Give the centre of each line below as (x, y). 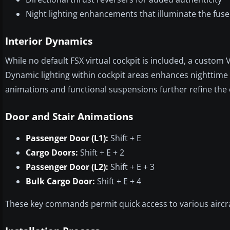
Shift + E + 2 (101, 152)
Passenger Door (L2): (67, 167)
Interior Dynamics (49, 41)
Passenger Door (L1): (67, 138)
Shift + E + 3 (131, 167)
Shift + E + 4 (118, 181)
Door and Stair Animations (69, 116)
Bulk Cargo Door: (60, 181)
